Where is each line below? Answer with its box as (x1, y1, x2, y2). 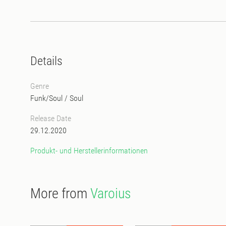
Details (30, 53, 63, 68)
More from (30, 185, 90, 202)
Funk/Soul (30, 93, 63, 103)
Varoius (90, 185, 131, 202)
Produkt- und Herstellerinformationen (30, 145, 148, 155)
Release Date (30, 113, 71, 123)
